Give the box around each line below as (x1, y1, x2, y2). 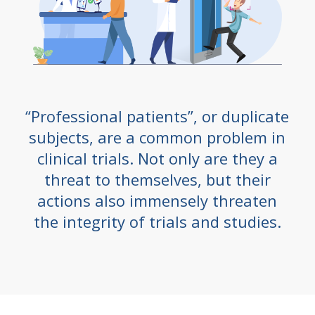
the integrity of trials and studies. (33, 211, 281, 233)
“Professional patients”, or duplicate (25, 105, 290, 127)
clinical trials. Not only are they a (37, 148, 278, 169)
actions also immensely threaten (37, 190, 278, 212)
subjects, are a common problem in (29, 127, 286, 148)
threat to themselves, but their (44, 169, 271, 191)
